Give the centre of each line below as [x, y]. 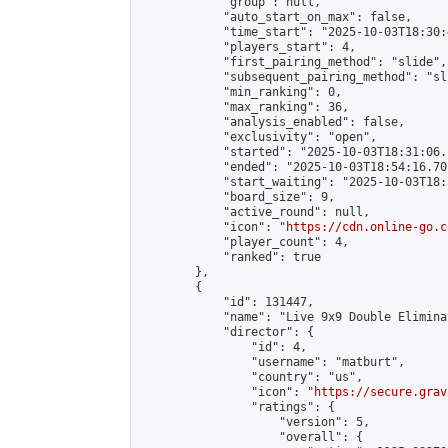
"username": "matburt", [272, 362]
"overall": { [251, 437]
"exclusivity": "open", [258, 137]
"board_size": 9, [237, 197]
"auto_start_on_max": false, [275, 17]
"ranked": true [230, 257]
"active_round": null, [254, 212]
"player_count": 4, [244, 242]
